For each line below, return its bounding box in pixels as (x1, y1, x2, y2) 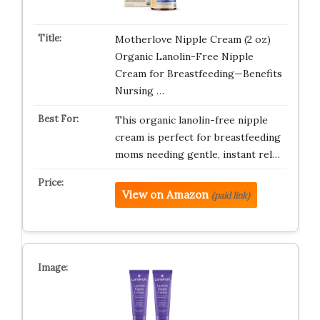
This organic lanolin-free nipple (114, 114, 268, 126)
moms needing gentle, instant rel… (114, 148, 280, 161)
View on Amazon (121, 188, 209, 201)
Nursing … (114, 84, 164, 97)
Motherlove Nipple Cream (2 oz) (114, 33, 271, 46)
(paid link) (211, 190, 250, 201)
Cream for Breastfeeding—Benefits (114, 67, 282, 80)
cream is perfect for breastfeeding (114, 131, 281, 144)
